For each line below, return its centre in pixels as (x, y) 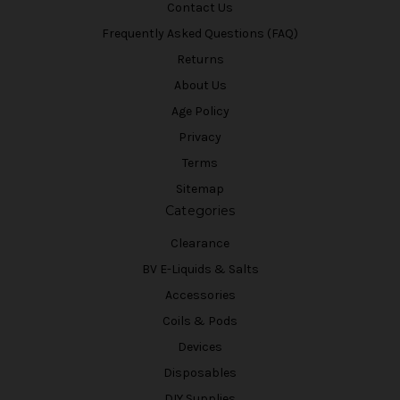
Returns (200, 60)
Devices (200, 346)
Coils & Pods (200, 321)
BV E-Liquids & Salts (200, 269)
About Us (200, 86)
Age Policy (200, 112)
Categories (200, 210)
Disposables (200, 372)
